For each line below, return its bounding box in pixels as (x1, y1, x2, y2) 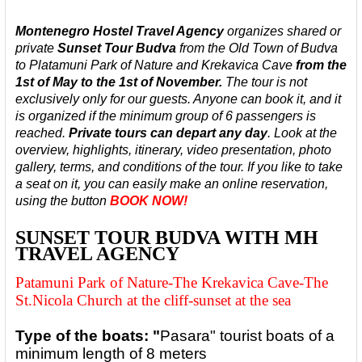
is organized (15, 109, 86, 123)
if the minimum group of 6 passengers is (89, 109, 316, 123)
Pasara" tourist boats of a (160, 327, 335, 344)
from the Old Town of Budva (179, 41, 338, 55)
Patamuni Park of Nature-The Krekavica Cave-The (15, 274, 328, 291)
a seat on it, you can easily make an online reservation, (15, 177, 328, 191)
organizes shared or (227, 24, 341, 38)
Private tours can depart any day (69, 126, 267, 140)
